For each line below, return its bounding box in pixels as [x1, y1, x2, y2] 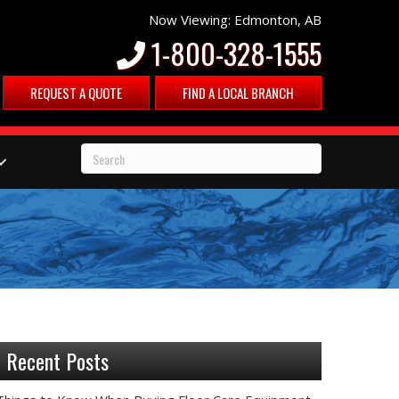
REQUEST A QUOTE [30, 82, 122, 102]
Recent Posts [6, 345, 109, 377]
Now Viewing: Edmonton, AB [149, 10, 322, 28]
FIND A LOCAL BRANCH [183, 82, 294, 102]
